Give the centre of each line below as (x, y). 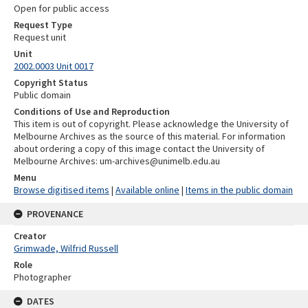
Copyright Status (51, 82)
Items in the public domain (239, 189)
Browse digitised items (62, 189)
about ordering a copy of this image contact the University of (139, 148)
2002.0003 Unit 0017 (54, 66)
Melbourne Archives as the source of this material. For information (150, 136)
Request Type (43, 24)
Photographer (43, 277)
